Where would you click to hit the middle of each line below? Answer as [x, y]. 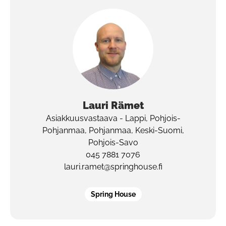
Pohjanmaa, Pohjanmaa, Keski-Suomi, [113, 130]
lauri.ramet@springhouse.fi [113, 166]
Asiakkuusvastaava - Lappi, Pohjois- [113, 118]
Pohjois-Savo [113, 142]
